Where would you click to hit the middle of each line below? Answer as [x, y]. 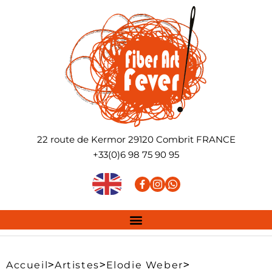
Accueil [27, 265]
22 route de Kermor [81, 139]
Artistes [77, 265]
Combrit [175, 139]
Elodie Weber [144, 265]
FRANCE [216, 139]
